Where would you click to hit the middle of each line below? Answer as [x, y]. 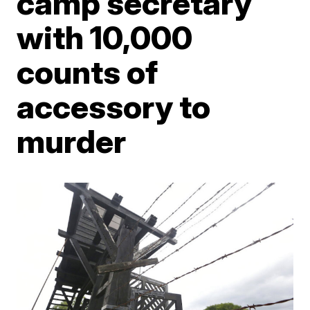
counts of [88, 72]
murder [72, 141]
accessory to [114, 106]
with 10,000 [105, 37]
